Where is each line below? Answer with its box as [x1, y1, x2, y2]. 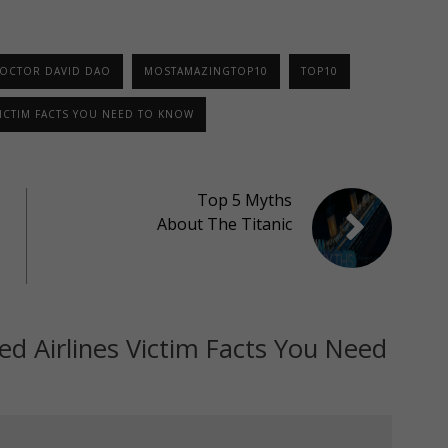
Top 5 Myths [196, 188, 292, 211]
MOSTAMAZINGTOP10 [143, 63, 268, 78]
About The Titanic [156, 212, 292, 235]
